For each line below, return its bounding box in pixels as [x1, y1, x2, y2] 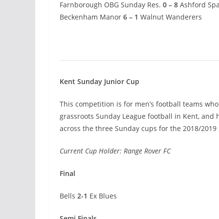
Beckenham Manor [60, 12, 123, 22]
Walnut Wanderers [140, 12, 202, 22]
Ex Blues [88, 191, 117, 201]
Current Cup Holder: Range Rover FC [60, 146, 171, 156]
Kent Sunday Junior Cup [60, 77, 139, 87]
